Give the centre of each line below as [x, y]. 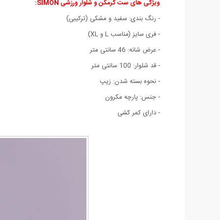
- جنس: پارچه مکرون [133, 97]
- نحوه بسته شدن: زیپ [130, 81]
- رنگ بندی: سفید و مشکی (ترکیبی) [113, 18]
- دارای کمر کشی [139, 113]
